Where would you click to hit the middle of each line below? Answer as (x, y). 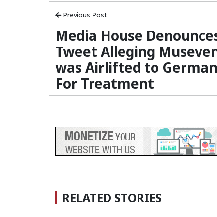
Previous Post (84, 15)
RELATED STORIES (112, 198)
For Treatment (105, 84)
